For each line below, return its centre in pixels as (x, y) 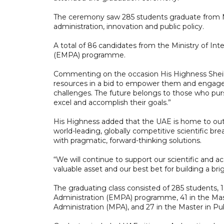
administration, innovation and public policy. (129, 26)
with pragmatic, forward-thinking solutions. (128, 140)
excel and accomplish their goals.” (112, 102)
